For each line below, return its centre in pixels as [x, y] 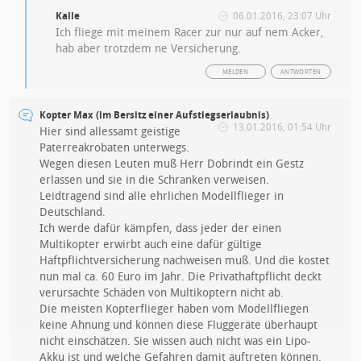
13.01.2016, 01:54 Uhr [282, 128]
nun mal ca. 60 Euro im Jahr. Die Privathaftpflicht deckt [181, 277]
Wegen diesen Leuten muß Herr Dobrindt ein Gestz [172, 164]
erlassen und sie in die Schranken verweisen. [155, 180]
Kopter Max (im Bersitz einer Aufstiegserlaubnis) [155, 116]
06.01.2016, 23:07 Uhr [282, 17]
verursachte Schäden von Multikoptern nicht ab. [162, 293]
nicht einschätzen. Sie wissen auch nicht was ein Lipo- [176, 342]
